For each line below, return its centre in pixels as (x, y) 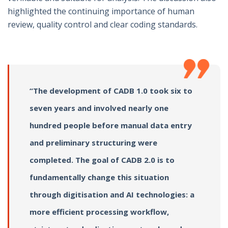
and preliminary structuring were (93, 142)
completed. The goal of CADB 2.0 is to (102, 160)
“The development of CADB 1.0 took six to (111, 90)
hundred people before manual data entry (111, 125)
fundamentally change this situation (99, 177)
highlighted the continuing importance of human (101, 11)
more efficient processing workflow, (99, 211)
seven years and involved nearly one (99, 108)
